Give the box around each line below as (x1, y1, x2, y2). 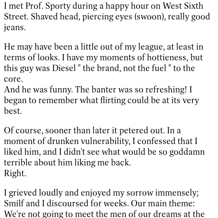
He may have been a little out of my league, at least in (4, 41, 203, 52)
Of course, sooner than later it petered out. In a (4, 125, 181, 136)
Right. (4, 167, 26, 179)
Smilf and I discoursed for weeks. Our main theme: (4, 198, 195, 209)
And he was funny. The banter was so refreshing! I (4, 84, 192, 95)
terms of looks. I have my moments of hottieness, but (4, 52, 203, 63)
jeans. (4, 21, 26, 33)
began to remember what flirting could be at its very (4, 94, 199, 106)
